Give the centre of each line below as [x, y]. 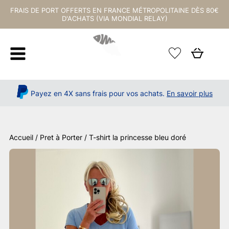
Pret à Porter [61, 137]
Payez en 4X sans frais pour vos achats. [98, 93]
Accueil [21, 137]
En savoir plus [190, 93]
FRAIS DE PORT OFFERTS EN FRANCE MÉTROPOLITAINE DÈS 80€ [114, 10]
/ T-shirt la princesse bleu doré [134, 137]
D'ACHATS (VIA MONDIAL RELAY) [114, 18]
